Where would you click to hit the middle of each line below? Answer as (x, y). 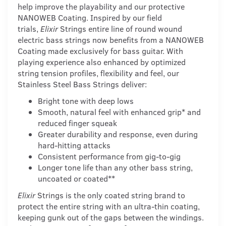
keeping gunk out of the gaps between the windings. (111, 217)
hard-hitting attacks (74, 145)
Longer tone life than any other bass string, (115, 167)
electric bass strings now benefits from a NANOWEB (111, 40)
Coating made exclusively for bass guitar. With (100, 51)
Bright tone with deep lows (86, 101)
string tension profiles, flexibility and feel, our (98, 73)
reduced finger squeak (77, 123)
